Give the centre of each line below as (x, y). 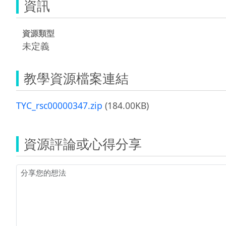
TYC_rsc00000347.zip (59, 105)
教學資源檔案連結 (76, 78)
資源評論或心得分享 (83, 144)
